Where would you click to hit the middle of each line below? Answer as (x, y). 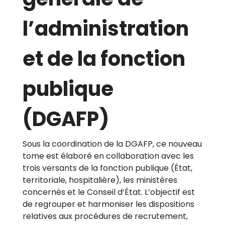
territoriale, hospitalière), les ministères (100, 180)
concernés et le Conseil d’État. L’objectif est (109, 192)
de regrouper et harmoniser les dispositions (108, 204)
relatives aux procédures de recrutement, (105, 216)
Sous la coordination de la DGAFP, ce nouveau (112, 144)
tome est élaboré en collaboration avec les (108, 156)
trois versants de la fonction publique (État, (107, 168)
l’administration (106, 29)
